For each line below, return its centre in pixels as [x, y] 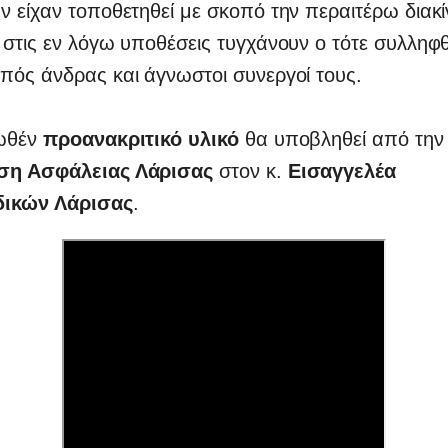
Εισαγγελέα [342, 171]
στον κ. [253, 171]
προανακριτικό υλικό [138, 139]
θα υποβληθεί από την [341, 139]
